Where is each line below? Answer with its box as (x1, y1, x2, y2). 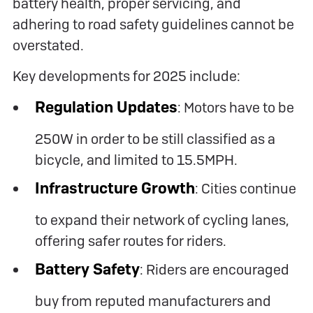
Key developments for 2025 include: (13, 66, 240, 85)
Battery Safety (34, 259, 140, 279)
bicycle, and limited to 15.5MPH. (34, 150, 238, 169)
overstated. (13, 36, 84, 54)
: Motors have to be (177, 98, 294, 117)
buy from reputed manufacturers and (34, 291, 271, 310)
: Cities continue (194, 179, 296, 198)
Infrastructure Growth (34, 177, 195, 198)
